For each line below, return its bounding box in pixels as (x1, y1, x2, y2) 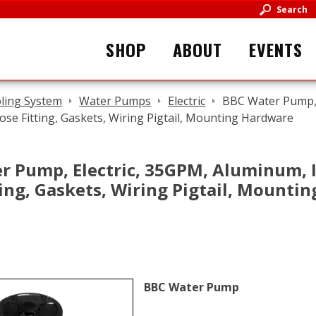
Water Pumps (79, 93, 152, 109)
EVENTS (249, 36, 303, 62)
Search (276, 4, 308, 16)
